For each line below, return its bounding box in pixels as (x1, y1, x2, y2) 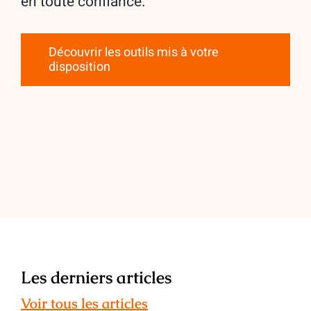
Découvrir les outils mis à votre (49, 43, 219, 62)
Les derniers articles (20, 267, 171, 289)
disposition (49, 58, 110, 77)
